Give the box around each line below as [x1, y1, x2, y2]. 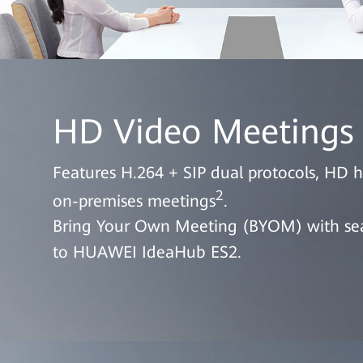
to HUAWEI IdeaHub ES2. [53, 242, 241, 263]
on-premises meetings [53, 190, 216, 211]
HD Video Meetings [53, 111, 354, 152]
